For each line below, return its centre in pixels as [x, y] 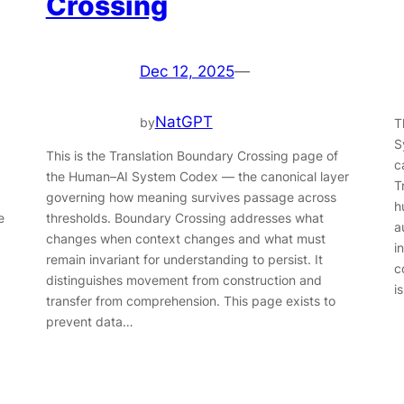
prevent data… [89, 321]
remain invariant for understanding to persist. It [184, 259]
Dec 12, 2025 [187, 72]
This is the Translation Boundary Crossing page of [192, 155]
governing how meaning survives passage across [191, 197]
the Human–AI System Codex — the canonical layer [197, 176]
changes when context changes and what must [185, 238]
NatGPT [184, 122]
